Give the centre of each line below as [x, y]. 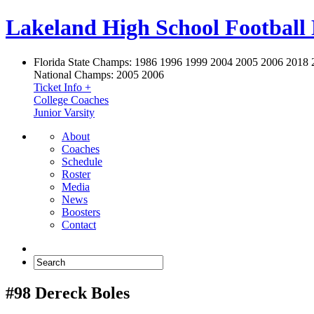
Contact [79, 224]
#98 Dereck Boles [68, 293]
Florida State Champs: [83, 62]
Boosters [81, 212]
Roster [76, 174]
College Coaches [71, 100]
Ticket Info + [62, 87]
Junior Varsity [64, 112]
